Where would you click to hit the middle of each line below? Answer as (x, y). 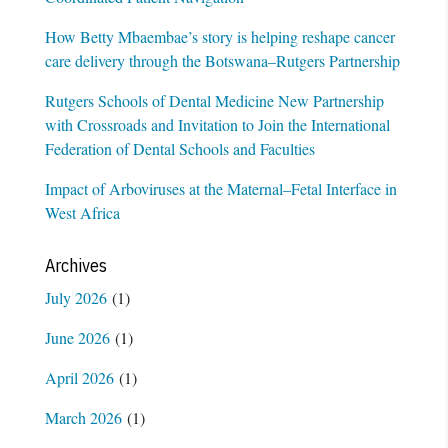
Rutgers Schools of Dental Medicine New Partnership (214, 100)
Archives (75, 265)
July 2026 (75, 297)
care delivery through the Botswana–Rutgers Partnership (222, 60)
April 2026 (79, 377)
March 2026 (83, 417)
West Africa (82, 212)
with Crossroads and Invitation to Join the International (217, 124)
